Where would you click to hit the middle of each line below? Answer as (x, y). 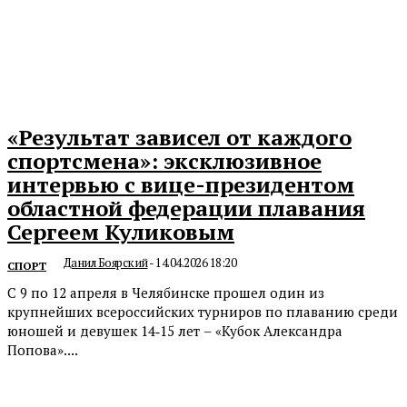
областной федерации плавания (186, 208)
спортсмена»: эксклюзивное (164, 160)
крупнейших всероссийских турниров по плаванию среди (203, 311)
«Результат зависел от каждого (179, 137)
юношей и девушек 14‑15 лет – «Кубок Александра (175, 330)
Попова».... (43, 349)
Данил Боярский (105, 262)
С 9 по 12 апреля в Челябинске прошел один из (166, 292)
